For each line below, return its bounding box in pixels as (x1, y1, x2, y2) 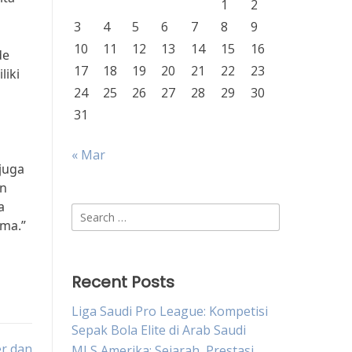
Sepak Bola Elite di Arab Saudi (71, 321, 246, 339)
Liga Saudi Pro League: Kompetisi (71, 302, 268, 320)
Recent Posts (71, 271, 174, 293)
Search (71, 203, 111, 221)
